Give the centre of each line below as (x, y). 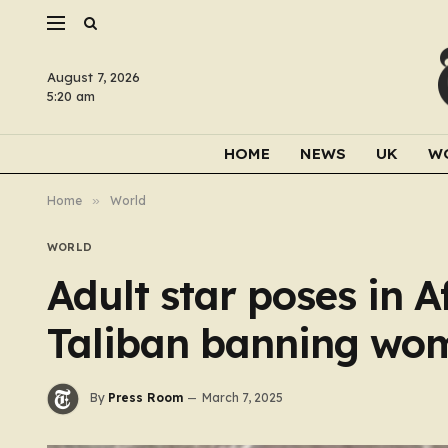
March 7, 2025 (242, 398)
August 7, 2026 (93, 77)
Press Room (145, 398)
